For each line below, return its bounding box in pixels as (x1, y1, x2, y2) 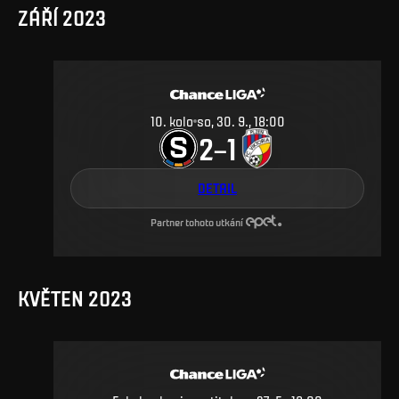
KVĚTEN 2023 (18, 286, 132, 312)
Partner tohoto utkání (150, 215, 243, 228)
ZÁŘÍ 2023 (18, 5, 106, 31)
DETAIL (198, 179, 237, 196)
